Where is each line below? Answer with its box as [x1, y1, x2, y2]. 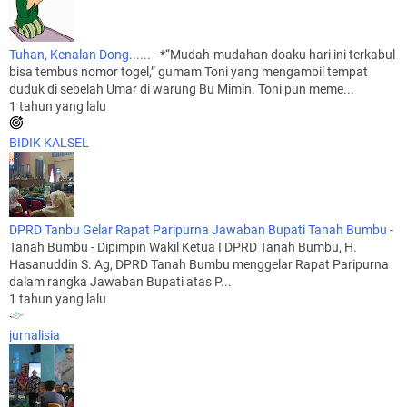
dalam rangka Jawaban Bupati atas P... [9, 273, 232, 289]
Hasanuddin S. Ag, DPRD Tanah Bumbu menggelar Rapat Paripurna [9, 256, 389, 272]
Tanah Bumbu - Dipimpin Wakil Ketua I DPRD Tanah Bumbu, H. [9, 239, 357, 254]
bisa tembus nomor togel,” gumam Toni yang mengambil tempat [9, 64, 368, 79]
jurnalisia [9, 327, 60, 342]
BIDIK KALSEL [9, 134, 89, 150]
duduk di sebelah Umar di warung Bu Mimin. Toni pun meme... [9, 81, 354, 96]
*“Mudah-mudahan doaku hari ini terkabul [160, 46, 395, 62]
